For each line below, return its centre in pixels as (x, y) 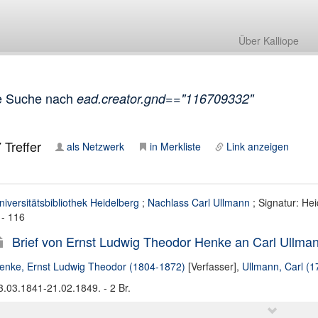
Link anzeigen (257, 146)
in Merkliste (175, 146)
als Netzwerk (95, 146)
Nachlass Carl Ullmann (198, 202)
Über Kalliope (269, 40)
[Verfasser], (213, 266)
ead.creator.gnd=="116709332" (165, 98)
